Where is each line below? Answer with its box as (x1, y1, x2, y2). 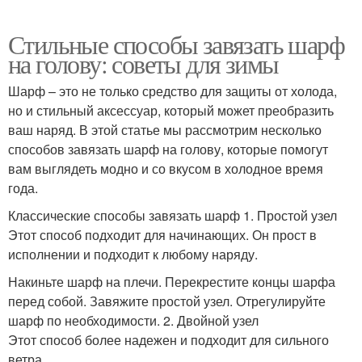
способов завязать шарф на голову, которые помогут (8, 139, 328, 158)
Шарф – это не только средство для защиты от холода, (8, 81, 337, 100)
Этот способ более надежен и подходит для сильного (8, 330, 329, 349)
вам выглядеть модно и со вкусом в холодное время (8, 158, 323, 178)
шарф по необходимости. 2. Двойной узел (8, 310, 259, 330)
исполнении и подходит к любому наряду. (8, 244, 258, 263)
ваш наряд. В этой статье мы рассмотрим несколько (8, 120, 322, 139)
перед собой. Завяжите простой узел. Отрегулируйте (8, 291, 326, 310)
